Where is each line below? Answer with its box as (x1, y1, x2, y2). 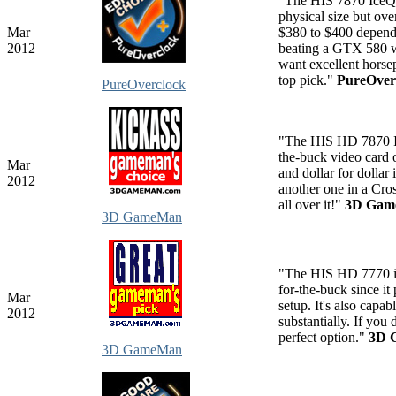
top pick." (278, 72, 337, 88)
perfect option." (278, 329, 369, 345)
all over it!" (278, 196, 345, 212)
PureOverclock (102, 76, 186, 92)
